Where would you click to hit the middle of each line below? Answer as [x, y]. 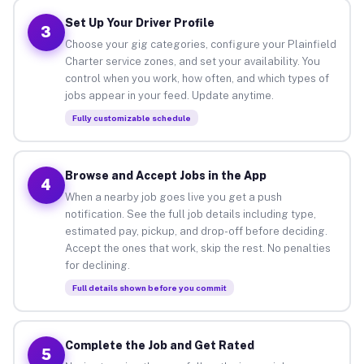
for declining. [97, 265]
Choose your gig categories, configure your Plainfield [200, 44]
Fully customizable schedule [131, 117]
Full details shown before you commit [149, 287]
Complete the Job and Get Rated [159, 345]
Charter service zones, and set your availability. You [192, 61]
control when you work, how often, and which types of [197, 78]
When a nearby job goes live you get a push [173, 197]
